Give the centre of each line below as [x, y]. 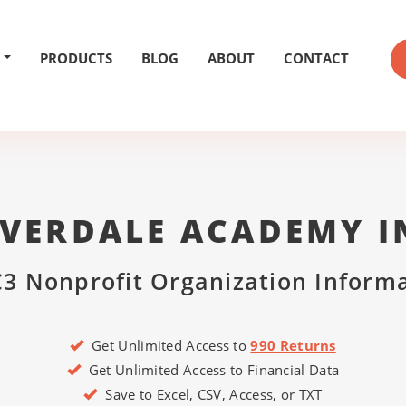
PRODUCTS [76, 58]
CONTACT [316, 58]
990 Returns [293, 345]
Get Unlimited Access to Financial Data [210, 370]
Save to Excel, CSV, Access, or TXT [210, 394]
